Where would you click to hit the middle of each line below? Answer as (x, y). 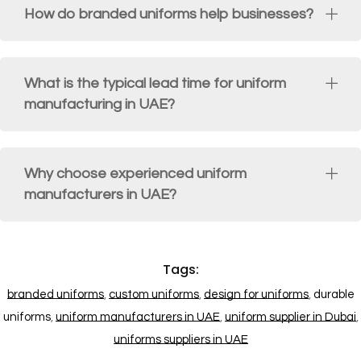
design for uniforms (256, 295)
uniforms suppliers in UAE (180, 340)
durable (334, 295)
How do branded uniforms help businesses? (169, 15)
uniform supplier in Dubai (290, 317)
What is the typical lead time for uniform (155, 84)
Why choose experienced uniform (135, 174)
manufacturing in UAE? (100, 105)
